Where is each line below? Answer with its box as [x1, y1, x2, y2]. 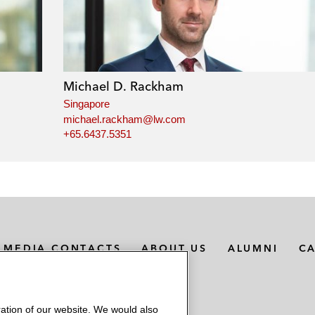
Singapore [63, 98, 110, 110]
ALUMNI [227, 241, 278, 255]
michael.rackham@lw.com [63, 112, 186, 125]
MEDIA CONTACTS [4, 241, 122, 255]
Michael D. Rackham [63, 78, 184, 95]
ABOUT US [141, 241, 207, 255]
